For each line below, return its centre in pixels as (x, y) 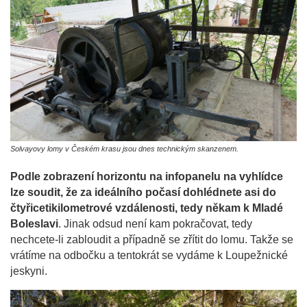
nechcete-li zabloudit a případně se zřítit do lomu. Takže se (152, 240)
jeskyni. (29, 271)
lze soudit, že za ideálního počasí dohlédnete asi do (143, 193)
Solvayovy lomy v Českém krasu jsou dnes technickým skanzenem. (124, 149)
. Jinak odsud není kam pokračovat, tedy (155, 224)
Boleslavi (34, 224)
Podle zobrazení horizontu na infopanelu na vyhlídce (147, 177)
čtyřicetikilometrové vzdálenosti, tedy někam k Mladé (147, 208)
